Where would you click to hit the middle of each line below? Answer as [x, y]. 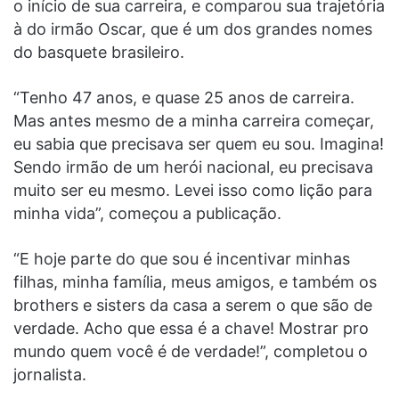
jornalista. [50, 374]
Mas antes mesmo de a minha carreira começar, [194, 120]
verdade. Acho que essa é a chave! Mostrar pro [191, 328]
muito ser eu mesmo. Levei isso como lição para [193, 190]
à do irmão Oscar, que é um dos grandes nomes [193, 28]
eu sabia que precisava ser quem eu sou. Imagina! [199, 143]
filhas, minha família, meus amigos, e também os [195, 281]
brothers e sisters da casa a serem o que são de [193, 305]
